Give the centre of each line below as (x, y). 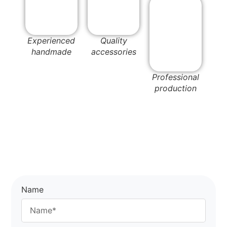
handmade (51, 51)
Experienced (51, 40)
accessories (113, 51)
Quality (113, 40)
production (176, 88)
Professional (176, 77)
